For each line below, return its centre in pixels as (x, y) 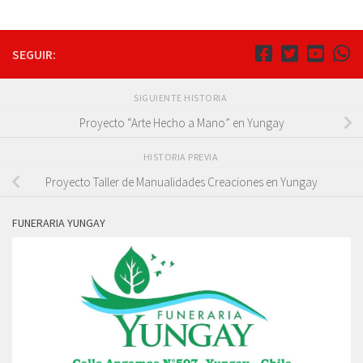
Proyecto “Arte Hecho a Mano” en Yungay (181, 123)
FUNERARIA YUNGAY (59, 223)
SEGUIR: (34, 55)
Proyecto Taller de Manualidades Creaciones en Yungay (181, 182)
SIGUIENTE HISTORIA (181, 98)
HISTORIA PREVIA (181, 157)
